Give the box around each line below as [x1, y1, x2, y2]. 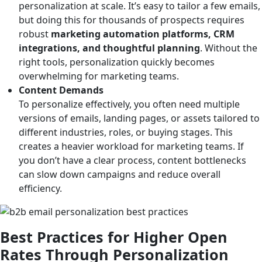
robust [19, 27, 51, 40]
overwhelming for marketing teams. [19, 69, 179, 82]
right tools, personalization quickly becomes [19, 55, 215, 68]
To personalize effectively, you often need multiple [19, 97, 240, 111]
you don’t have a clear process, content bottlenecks [19, 153, 246, 167]
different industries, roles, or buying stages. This [19, 125, 233, 139]
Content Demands [19, 83, 104, 96]
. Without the [200, 41, 257, 54]
